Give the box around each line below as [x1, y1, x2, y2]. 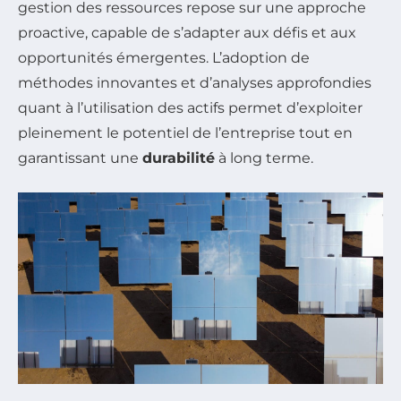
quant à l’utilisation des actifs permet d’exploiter [18, 99, 363, 117]
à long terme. [215, 149, 313, 167]
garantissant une [18, 149, 142, 167]
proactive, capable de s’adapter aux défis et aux [18, 24, 356, 42]
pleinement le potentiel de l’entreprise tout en [18, 124, 353, 142]
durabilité [142, 149, 215, 167]
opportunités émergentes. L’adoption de [18, 49, 310, 67]
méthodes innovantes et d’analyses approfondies [18, 74, 371, 92]
